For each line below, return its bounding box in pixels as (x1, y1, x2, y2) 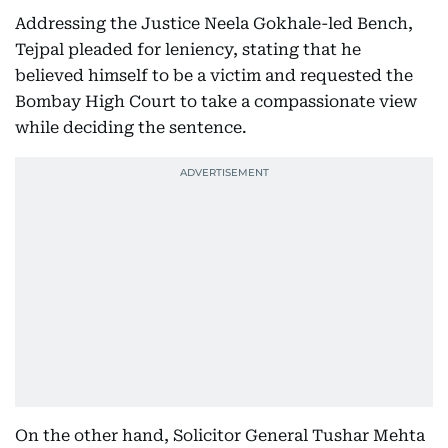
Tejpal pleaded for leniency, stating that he (15, 39, 361, 59)
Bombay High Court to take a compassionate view (15, 91, 417, 111)
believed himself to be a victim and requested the (15, 65, 413, 85)
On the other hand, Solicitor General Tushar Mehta (15, 425, 425, 445)
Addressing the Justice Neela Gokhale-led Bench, (15, 13, 413, 33)
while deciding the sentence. (15, 117, 247, 137)
